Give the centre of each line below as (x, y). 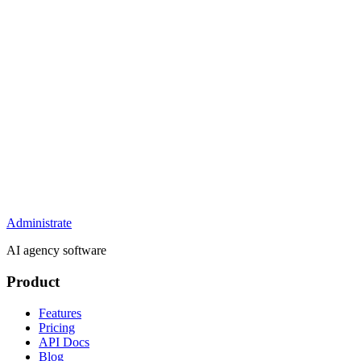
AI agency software (56, 251)
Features (60, 313)
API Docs (64, 342)
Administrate (39, 223)
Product (33, 282)
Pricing (57, 327)
